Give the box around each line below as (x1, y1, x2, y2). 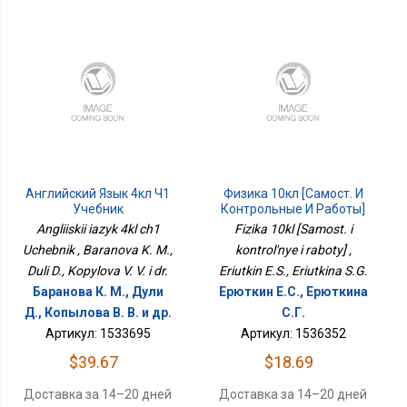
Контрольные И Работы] (221, 202, 366, 217)
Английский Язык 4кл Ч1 (25, 186, 171, 202)
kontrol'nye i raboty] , (234, 243, 352, 258)
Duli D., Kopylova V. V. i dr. (27, 263, 169, 279)
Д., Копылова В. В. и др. (24, 305, 172, 321)
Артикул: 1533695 (45, 326, 151, 342)
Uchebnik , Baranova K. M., (23, 243, 174, 258)
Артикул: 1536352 (240, 326, 346, 342)
